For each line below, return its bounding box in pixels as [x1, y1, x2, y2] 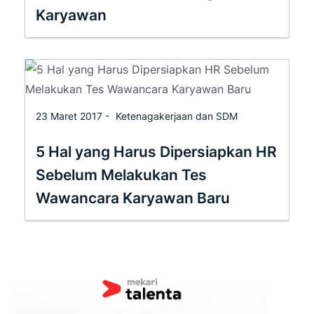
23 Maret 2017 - [36, 109, 112, 122]
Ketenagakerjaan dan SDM [116, 109, 238, 122]
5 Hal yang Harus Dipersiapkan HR [36, 142, 277, 161]
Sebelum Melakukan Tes [36, 165, 207, 184]
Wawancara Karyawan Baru [36, 189, 230, 207]
